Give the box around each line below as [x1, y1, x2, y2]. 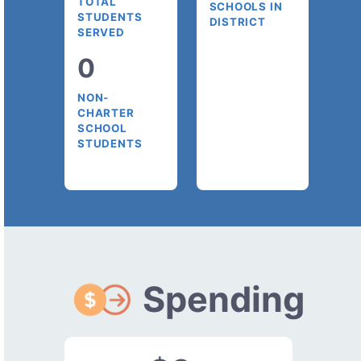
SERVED [77, 25, 125, 39]
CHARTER [77, 106, 135, 119]
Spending [143, 277, 305, 320]
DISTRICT [209, 15, 266, 28]
